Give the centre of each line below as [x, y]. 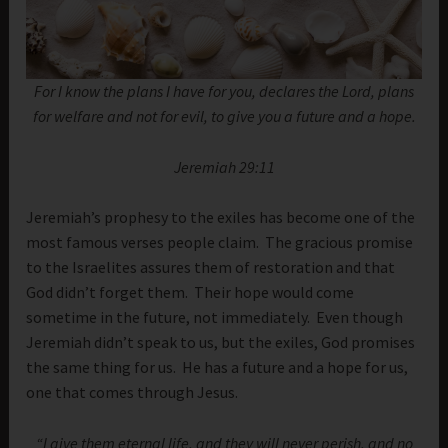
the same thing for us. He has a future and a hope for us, [217, 367]
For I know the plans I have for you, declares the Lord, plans [224, 91]
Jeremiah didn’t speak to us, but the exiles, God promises [221, 342]
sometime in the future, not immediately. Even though [215, 317]
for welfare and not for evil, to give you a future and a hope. [224, 116]
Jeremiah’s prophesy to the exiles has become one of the [221, 217]
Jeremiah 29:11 [224, 166]
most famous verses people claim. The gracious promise [220, 242]
